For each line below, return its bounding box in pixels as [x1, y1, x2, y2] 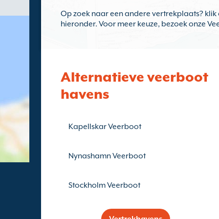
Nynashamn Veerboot [68, 152, 146, 160]
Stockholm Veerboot [68, 181, 140, 190]
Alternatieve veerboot [61, 69, 208, 85]
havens [61, 86, 109, 102]
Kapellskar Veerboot [68, 122, 141, 131]
